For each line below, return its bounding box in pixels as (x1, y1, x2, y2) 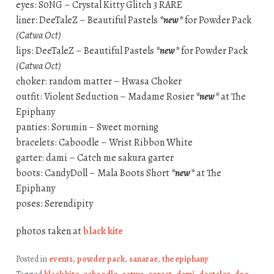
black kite (83, 224, 123, 239)
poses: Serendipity (15, 197, 93, 211)
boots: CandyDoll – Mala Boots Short (15, 166, 171, 180)
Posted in (15, 253, 49, 265)
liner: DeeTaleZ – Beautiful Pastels (15, 13, 160, 28)
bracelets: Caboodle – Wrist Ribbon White (15, 136, 193, 150)
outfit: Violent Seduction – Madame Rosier (15, 90, 196, 104)
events (48, 253, 73, 265)
